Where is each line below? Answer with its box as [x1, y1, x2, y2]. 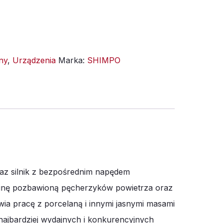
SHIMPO [87, 55, 120, 65]
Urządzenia [12, 55, 56, 65]
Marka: [58, 55, 87, 65]
